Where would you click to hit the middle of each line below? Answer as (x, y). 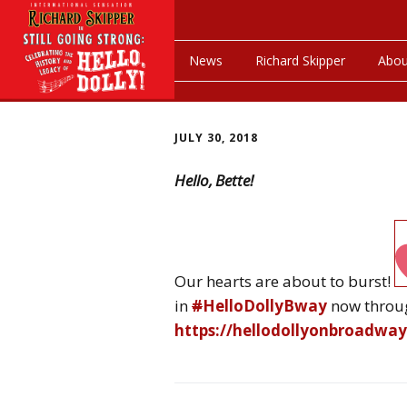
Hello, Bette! (214, 180)
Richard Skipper (300, 60)
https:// (203, 330)
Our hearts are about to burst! (284, 281)
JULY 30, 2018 (216, 138)
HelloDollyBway (265, 305)
